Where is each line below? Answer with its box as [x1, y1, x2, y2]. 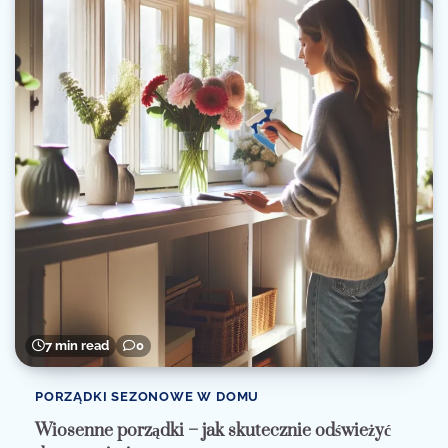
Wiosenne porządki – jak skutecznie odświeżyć [35, 420, 391, 443]
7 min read [45, 338, 109, 354]
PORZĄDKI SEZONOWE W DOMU [35, 389, 260, 405]
